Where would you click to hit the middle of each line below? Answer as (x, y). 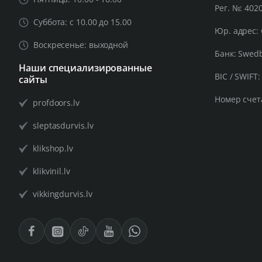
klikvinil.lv (51, 171)
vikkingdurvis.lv (63, 194)
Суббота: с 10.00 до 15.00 (82, 22)
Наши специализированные (85, 68)
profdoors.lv (56, 103)
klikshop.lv (53, 148)
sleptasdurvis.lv (63, 125)
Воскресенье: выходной (81, 45)
